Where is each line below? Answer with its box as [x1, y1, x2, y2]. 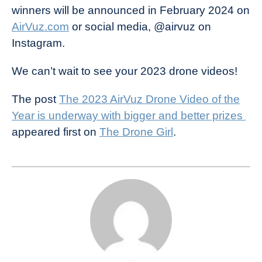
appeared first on [12, 126, 99, 139]
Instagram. [12, 37, 68, 50]
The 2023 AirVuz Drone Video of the [59, 93, 240, 106]
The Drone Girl [99, 126, 173, 139]
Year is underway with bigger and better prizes [12, 109, 246, 122]
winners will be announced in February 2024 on [12, 4, 250, 17]
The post [12, 93, 59, 106]
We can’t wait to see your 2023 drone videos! [12, 65, 237, 78]
